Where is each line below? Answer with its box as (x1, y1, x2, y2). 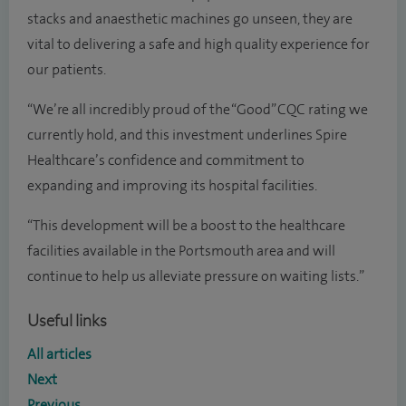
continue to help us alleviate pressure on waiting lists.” (27, 268, 364, 285)
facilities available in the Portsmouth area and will (27, 243, 335, 259)
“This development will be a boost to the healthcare (27, 217, 345, 234)
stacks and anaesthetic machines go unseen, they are (27, 11, 353, 27)
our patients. (27, 62, 106, 78)
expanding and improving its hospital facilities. (27, 178, 317, 194)
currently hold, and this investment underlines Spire (27, 127, 347, 143)
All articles (27, 346, 92, 362)
